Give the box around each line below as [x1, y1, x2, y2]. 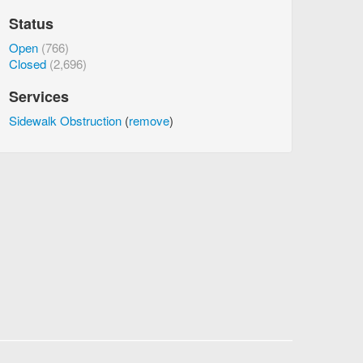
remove [129, 111, 169, 129]
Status [9, 12, 53, 34]
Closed [9, 54, 46, 72]
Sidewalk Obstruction [9, 111, 122, 129]
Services [9, 85, 69, 107]
